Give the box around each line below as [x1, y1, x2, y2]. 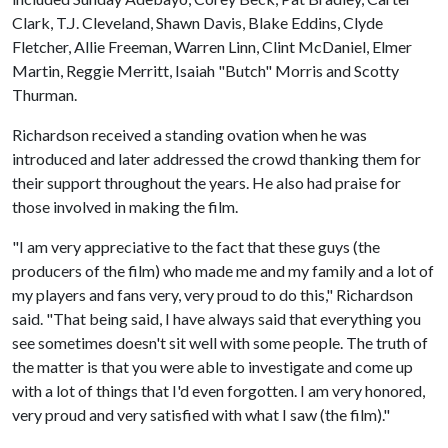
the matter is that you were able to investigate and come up [12, 357, 413, 376]
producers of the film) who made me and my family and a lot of [12, 261, 434, 280]
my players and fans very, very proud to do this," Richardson [12, 285, 413, 304]
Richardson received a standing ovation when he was [12, 125, 367, 144]
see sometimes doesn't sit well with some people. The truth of [12, 333, 428, 352]
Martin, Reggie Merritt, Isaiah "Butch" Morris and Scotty [12, 61, 399, 80]
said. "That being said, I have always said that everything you [12, 309, 421, 328]
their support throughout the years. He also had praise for [12, 173, 401, 192]
